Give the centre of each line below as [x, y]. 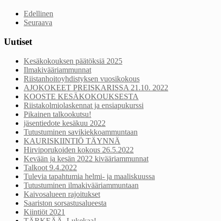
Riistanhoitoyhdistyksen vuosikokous [82, 78]
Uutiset [18, 41]
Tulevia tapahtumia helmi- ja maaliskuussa [89, 176]
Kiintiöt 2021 [44, 212]
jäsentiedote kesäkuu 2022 [65, 123]
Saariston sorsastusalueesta [65, 203]
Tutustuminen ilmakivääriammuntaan [81, 185]
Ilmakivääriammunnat [57, 70]
